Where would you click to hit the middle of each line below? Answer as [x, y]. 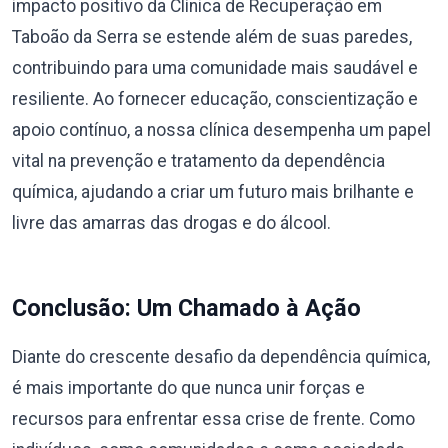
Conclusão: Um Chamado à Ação [186, 308]
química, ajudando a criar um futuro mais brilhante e [213, 192]
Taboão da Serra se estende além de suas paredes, [212, 37]
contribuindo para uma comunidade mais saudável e [215, 68]
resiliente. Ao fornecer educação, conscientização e [215, 99]
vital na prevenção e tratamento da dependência [198, 161]
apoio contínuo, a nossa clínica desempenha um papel [221, 130]
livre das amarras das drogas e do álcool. [171, 223]
